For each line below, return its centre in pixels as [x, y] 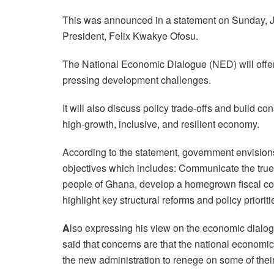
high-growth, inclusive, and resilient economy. [161, 124]
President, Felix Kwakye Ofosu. [130, 36]
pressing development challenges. [137, 80]
